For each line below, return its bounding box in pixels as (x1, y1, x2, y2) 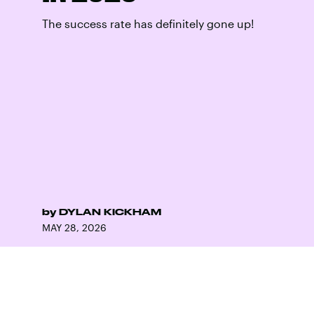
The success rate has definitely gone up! (42, 17, 254, 30)
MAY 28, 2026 (42, 221, 107, 233)
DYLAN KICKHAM (59, 207, 161, 217)
